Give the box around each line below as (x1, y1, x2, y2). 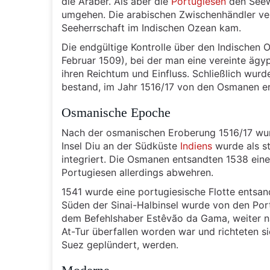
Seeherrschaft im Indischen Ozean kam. (61, 22, 241, 34)
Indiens (180, 140, 212, 152)
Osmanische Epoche (61, 105, 171, 120)
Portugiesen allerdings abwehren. (61, 166, 213, 178)
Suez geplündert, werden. (61, 239, 178, 251)
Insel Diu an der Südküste (61, 140, 180, 152)
